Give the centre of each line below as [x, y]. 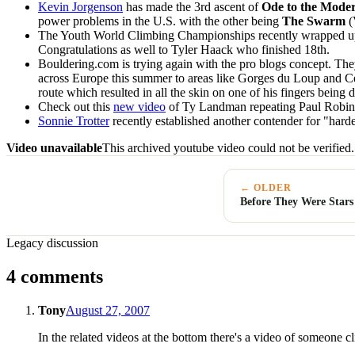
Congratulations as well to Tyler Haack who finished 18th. [184, 50]
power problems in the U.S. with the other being [160, 21]
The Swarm [315, 21]
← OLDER [266, 188]
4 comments [55, 277]
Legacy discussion [52, 243]
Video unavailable [54, 148]
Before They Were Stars [297, 202]
